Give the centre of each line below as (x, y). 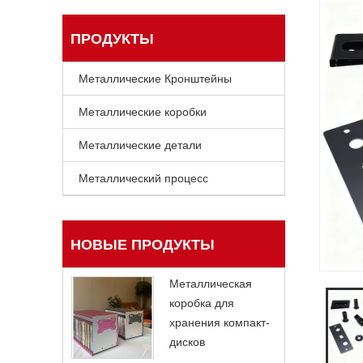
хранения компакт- (220, 322)
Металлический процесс (143, 178)
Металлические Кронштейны (155, 78)
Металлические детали (140, 145)
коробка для (202, 303)
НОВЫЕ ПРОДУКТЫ (143, 244)
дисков (187, 342)
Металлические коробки (143, 111)
